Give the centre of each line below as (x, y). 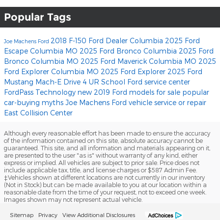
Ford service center (159, 82)
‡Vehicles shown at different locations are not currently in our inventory (104, 177)
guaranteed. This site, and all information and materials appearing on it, (107, 148)
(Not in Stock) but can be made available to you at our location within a (105, 184)
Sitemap (22, 214)
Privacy (48, 214)
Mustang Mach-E (34, 82)
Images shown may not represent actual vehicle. (73, 199)
